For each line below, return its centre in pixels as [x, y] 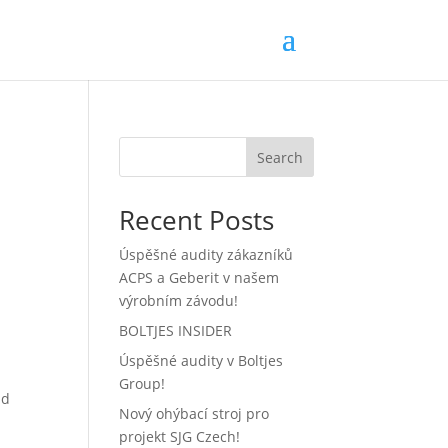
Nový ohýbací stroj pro [194, 413]
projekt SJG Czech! [182, 436]
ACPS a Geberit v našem [199, 277]
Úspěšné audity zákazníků [206, 254]
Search [279, 157]
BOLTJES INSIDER [176, 330]
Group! [142, 383]
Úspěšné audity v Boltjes [201, 360]
